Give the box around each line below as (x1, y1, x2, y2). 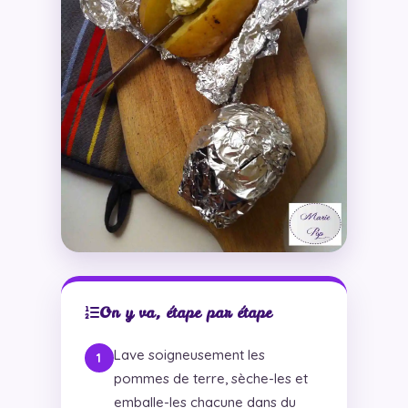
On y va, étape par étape (98, 302, 272, 323)
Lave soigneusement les (113, 346, 265, 364)
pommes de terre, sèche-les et (113, 370, 308, 388)
